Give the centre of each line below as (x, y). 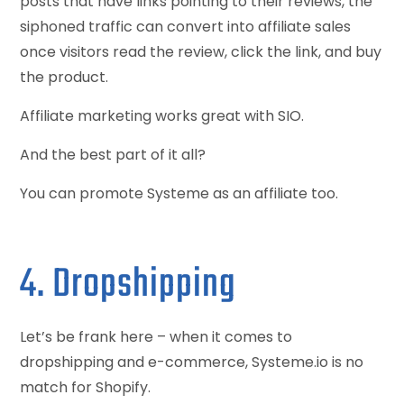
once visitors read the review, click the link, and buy (201, 51)
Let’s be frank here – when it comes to (156, 336)
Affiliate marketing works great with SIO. (162, 115)
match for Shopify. (86, 387)
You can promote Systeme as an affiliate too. (179, 193)
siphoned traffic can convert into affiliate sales (186, 26)
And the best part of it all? (113, 154)
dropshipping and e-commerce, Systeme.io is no (192, 362)
